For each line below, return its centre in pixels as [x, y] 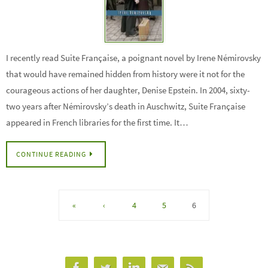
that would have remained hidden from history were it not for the [125, 74]
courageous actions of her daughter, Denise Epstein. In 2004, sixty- [128, 90]
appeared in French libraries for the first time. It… [97, 122]
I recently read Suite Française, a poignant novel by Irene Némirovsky [133, 57]
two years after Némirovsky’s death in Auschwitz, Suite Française [126, 106]
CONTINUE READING [51, 154]
